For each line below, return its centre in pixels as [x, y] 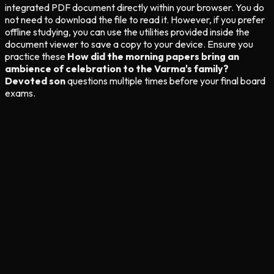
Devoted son [35, 80]
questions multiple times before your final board [165, 80]
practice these [36, 56]
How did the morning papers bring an [153, 56]
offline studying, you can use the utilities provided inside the [127, 31]
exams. [20, 93]
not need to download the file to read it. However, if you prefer [135, 19]
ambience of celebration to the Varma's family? [117, 68]
